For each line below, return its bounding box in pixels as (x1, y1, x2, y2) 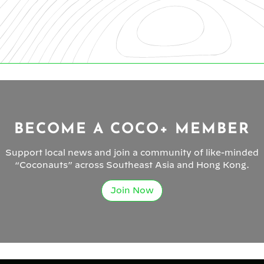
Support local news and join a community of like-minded (5, 147, 259, 157)
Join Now (110, 185, 154, 195)
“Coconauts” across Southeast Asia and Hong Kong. (15, 160, 249, 170)
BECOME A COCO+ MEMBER (14, 122, 250, 137)
